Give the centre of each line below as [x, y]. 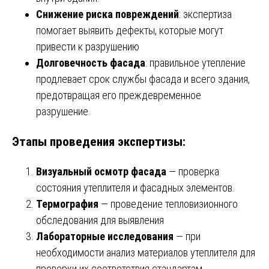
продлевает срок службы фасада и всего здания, [143, 79]
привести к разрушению [88, 47]
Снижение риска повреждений [107, 14]
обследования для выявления [100, 220]
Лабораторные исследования [105, 237]
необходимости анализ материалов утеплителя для [146, 253]
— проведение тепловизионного [168, 204]
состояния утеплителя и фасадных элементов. [135, 188]
